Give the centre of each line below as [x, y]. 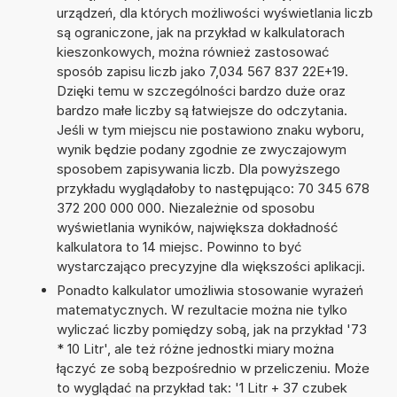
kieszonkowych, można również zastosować [193, 51]
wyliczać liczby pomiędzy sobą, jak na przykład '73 [211, 329]
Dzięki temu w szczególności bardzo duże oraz [201, 90]
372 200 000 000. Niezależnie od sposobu [185, 207]
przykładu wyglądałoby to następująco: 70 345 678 [213, 188]
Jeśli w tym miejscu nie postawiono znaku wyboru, [210, 129]
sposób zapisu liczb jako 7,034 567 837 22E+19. [202, 71]
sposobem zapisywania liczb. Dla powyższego [198, 168]
